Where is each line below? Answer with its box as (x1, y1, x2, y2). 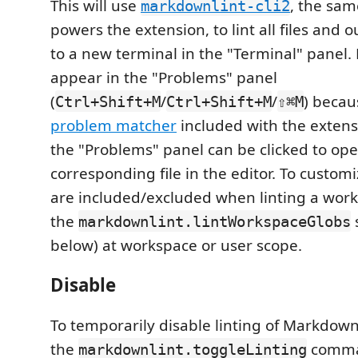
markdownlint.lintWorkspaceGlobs (78, 212, 351, 230)
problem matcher (50, 114, 177, 136)
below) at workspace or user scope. (50, 234, 302, 256)
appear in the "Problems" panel (50, 66, 277, 88)
